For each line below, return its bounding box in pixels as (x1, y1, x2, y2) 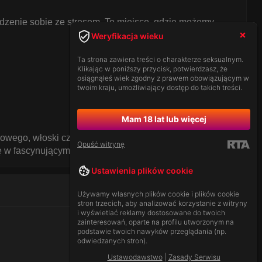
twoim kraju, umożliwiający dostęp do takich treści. (77, 83, 242, 92)
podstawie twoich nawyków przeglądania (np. (77, 227, 226, 236)
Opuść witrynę (77, 140, 125, 149)
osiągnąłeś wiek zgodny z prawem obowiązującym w (77, 74, 249, 82)
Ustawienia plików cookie (91, 166, 193, 175)
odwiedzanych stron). (77, 236, 147, 245)
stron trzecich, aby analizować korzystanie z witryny (77, 199, 247, 208)
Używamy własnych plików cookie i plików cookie (77, 189, 239, 198)
